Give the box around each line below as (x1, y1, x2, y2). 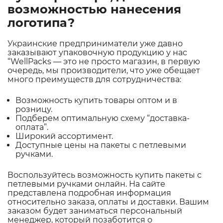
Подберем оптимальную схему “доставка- (15, 113, 190, 123)
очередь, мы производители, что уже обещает (7, 65, 200, 75)
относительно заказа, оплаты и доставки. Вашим (7, 197, 209, 207)
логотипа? (7, 15, 75, 30)
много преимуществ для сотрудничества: (7, 74, 181, 84)
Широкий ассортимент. (15, 131, 113, 141)
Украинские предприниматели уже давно (7, 38, 183, 48)
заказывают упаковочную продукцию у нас (7, 47, 187, 57)
